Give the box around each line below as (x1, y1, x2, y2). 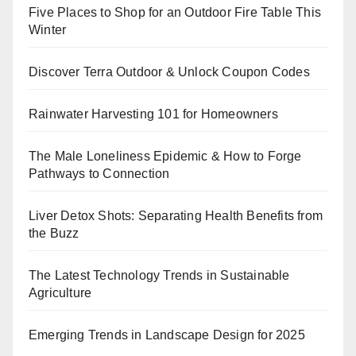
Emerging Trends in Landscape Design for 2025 (29, 328, 305, 342)
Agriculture (29, 286, 92, 300)
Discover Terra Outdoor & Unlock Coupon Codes (29, 65, 310, 79)
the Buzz (29, 226, 79, 241)
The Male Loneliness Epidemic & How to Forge (29, 149, 302, 164)
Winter (29, 23, 67, 37)
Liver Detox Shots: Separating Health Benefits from (29, 209, 323, 223)
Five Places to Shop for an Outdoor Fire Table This (29, 6, 322, 20)
